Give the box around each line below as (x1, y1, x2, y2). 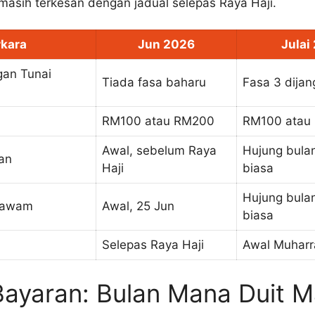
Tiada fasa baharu (102, 75, 206, 90)
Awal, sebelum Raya (102, 143, 217, 158)
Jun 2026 (138, 37, 195, 52)
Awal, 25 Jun (102, 199, 174, 214)
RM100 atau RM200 (102, 114, 214, 129)
